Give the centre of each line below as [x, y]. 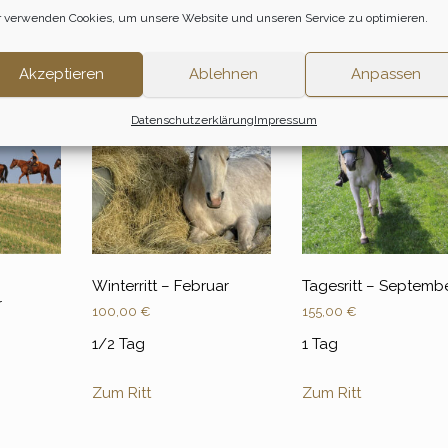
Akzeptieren [62, 74]
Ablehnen [224, 74]
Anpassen [385, 74]
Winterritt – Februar [160, 285]
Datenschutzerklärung [192, 119]
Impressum [285, 119]
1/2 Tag [118, 344]
